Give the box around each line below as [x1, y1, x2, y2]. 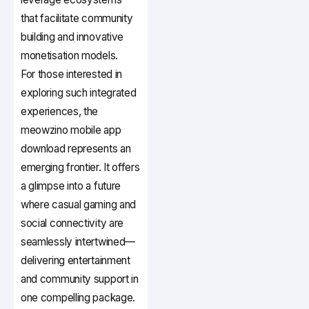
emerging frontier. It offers [21, 161, 140, 175]
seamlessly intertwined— [21, 235, 136, 249]
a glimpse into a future [21, 179, 121, 193]
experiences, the [21, 105, 99, 119]
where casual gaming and [21, 198, 137, 212]
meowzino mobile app [21, 123, 121, 137]
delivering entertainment [21, 254, 130, 268]
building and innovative [21, 30, 124, 44]
